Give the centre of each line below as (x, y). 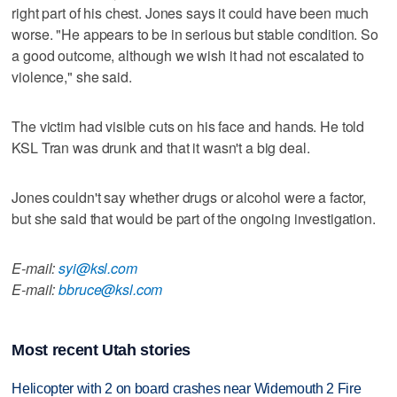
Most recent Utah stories (101, 350)
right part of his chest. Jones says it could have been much (191, 13)
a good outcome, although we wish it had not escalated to (188, 55)
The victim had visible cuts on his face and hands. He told (188, 126)
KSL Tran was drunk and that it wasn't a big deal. (161, 148)
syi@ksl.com (98, 268)
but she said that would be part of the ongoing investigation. (194, 218)
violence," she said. (72, 77)
